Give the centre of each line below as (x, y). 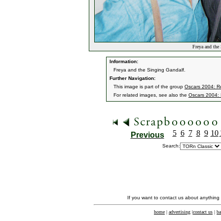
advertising (180, 212)
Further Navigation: (132, 78)
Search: (171, 146)
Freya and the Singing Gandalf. (149, 70)
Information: (123, 61)
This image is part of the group (149, 87)
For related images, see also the (151, 95)
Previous (147, 135)
